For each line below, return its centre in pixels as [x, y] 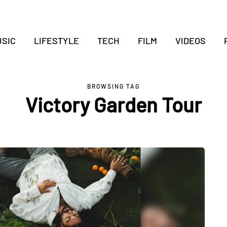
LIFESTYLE [56, 41]
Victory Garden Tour [113, 104]
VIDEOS [190, 41]
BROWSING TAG [113, 86]
